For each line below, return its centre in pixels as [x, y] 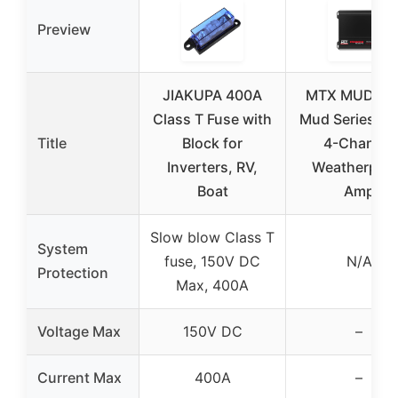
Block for [212, 143]
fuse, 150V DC [212, 261]
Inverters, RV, [212, 167]
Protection [73, 273]
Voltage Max [79, 331]
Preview [64, 29]
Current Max [80, 378]
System [63, 249]
